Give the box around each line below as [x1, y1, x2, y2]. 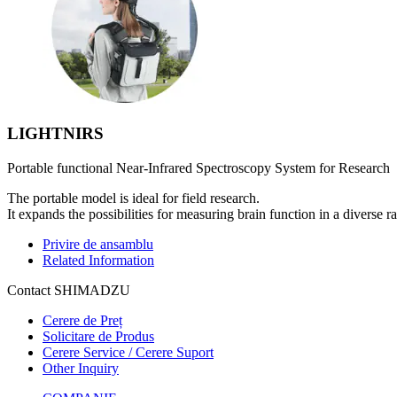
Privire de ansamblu [43, 236, 153, 252]
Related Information [43, 252, 154, 268]
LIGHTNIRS [7, 123, 104, 143]
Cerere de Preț [43, 312, 122, 328]
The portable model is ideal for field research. [7, 190, 260, 206]
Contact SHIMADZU [7, 282, 130, 298]
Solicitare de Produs [43, 328, 154, 344]
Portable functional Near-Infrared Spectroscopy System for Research [7, 160, 390, 175]
